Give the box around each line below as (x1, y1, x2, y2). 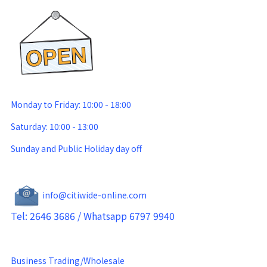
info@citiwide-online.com (42, 188, 147, 201)
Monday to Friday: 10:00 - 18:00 (11, 98, 131, 110)
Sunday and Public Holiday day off (11, 142, 142, 154)
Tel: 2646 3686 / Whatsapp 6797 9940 (11, 209, 177, 223)
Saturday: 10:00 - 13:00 (11, 120, 98, 132)
